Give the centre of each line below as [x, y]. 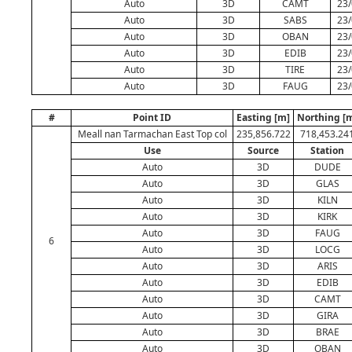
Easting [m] [263, 117]
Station [327, 150]
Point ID [152, 117]
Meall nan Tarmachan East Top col [152, 134]
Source [263, 150]
